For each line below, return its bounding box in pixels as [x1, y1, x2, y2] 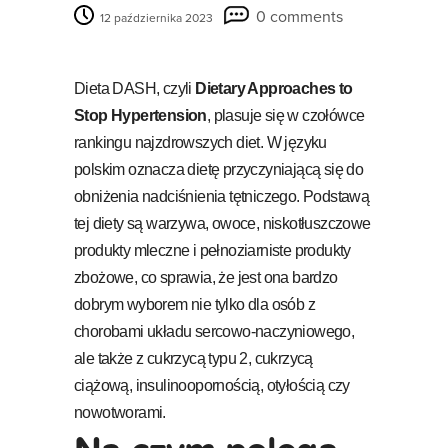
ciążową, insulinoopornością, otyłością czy [74, 376, 350, 394]
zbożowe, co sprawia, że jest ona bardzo [74, 268, 338, 286]
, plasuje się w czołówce [206, 106, 365, 124]
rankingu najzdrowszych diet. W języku [74, 133, 327, 151]
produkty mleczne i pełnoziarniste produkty [74, 241, 351, 259]
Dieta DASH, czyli [74, 79, 196, 97]
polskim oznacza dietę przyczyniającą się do [74, 160, 364, 178]
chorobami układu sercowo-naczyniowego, [74, 322, 355, 340]
